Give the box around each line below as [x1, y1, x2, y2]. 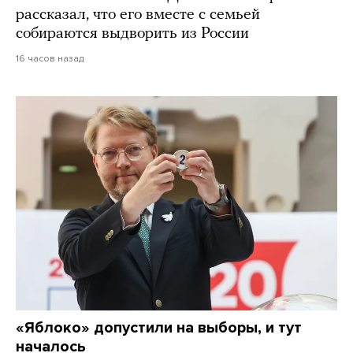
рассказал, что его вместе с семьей [16, 7, 260, 24]
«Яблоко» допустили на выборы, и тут [16, 318, 302, 338]
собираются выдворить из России [16, 26, 249, 43]
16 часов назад [16, 53, 84, 65]
